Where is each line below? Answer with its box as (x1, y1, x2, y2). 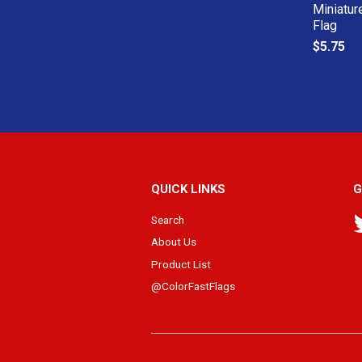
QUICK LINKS (151, 182, 225, 196)
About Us (151, 235, 196, 249)
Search (151, 213, 184, 226)
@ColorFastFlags (151, 280, 235, 293)
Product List (151, 257, 211, 271)
